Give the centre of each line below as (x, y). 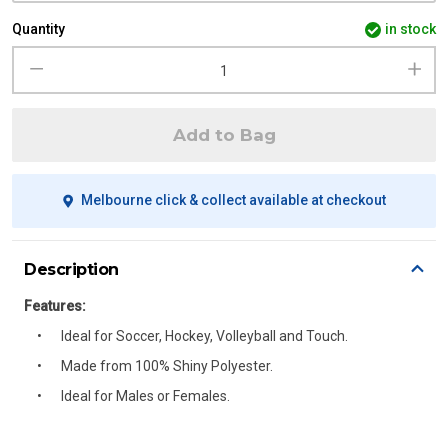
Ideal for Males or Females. (145, 396)
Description (71, 269)
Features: (55, 306)
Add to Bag (224, 135)
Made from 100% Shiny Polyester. (167, 366)
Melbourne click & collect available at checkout (233, 200)
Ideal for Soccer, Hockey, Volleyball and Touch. (204, 336)
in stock (410, 29)
